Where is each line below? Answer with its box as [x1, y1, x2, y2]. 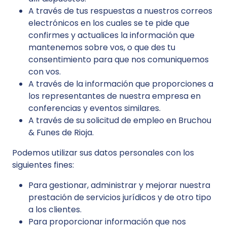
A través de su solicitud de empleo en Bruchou [28, 115, 211, 126]
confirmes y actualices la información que [28, 29, 195, 41]
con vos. [28, 66, 61, 78]
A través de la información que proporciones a [28, 78, 213, 90]
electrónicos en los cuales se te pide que [28, 17, 190, 29]
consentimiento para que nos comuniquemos [28, 54, 209, 65]
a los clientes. [28, 204, 82, 215]
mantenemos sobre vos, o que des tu [28, 42, 175, 53]
